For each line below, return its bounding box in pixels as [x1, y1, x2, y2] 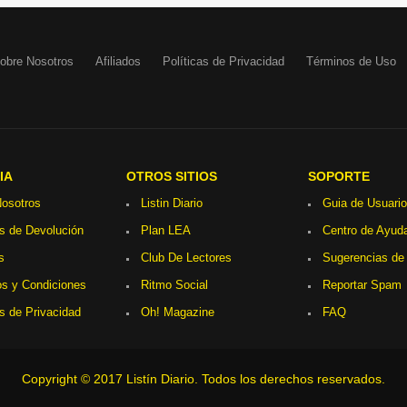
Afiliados [94, 55, 141, 68]
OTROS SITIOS [126, 169, 217, 184]
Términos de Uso [305, 55, 396, 68]
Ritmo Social [141, 278, 208, 292]
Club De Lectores [141, 251, 232, 264]
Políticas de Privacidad [162, 55, 284, 68]
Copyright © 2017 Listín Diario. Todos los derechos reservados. [22, 372, 385, 386]
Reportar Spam [323, 278, 402, 292]
